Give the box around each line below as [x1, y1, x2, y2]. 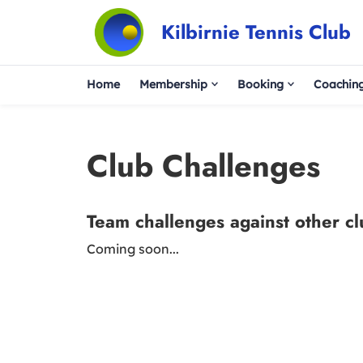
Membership [139, 76, 207, 92]
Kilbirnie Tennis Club [160, 18, 351, 46]
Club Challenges [87, 143, 320, 188]
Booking [237, 76, 284, 92]
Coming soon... [87, 241, 179, 257]
